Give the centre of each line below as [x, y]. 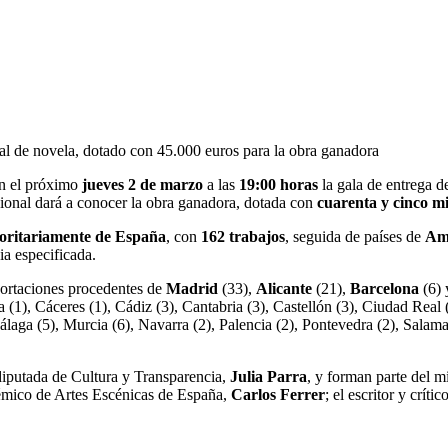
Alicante [284, 288]
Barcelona [386, 288]
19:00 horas [278, 184]
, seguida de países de [355, 236]
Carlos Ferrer [278, 394]
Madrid [192, 288]
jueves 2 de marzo [142, 184]
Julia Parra [268, 376]
